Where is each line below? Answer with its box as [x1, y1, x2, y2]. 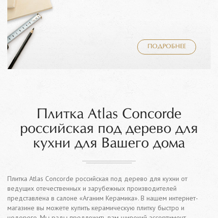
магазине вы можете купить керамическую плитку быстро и [7, 203, 184, 213]
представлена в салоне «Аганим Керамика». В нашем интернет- [7, 194, 198, 203]
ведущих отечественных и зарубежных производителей [7, 184, 177, 193]
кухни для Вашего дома [33, 137, 185, 151]
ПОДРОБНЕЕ [147, 44, 186, 50]
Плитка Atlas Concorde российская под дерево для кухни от [7, 174, 187, 183]
